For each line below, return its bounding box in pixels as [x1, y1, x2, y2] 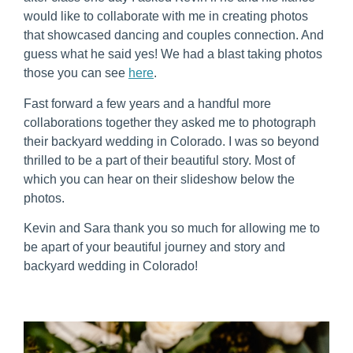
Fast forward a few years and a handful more [24, 96, 271, 110]
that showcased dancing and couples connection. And [24, 28, 324, 43]
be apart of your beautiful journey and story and [24, 240, 285, 254]
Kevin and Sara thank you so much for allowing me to [24, 221, 320, 235]
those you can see [24, 66, 128, 80]
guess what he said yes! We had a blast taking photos [24, 47, 322, 61]
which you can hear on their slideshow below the [24, 172, 295, 186]
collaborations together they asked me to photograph [24, 115, 316, 129]
